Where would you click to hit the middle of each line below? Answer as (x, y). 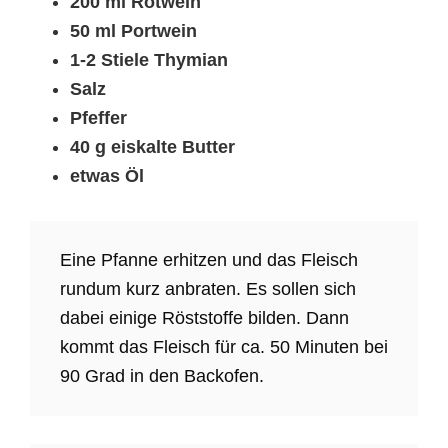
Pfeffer (98, 117)
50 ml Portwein (133, 30)
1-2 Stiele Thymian (149, 59)
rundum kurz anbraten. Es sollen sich (208, 288)
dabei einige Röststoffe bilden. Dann (204, 317)
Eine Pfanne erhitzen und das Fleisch (209, 259)
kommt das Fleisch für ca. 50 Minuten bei (224, 346)
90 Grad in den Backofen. (162, 375)
